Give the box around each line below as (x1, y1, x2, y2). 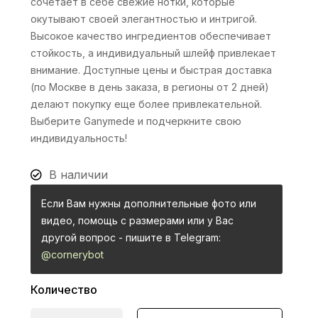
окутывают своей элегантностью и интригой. (31, 13, 258, 25)
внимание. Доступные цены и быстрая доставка (31, 64, 273, 76)
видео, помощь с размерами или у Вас (41, 214, 234, 226)
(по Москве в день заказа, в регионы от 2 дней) (31, 81, 270, 93)
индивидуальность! (31, 132, 128, 144)
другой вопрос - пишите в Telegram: (41, 231, 221, 243)
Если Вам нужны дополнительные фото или (41, 197, 257, 209)
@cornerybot (41, 248, 104, 261)
